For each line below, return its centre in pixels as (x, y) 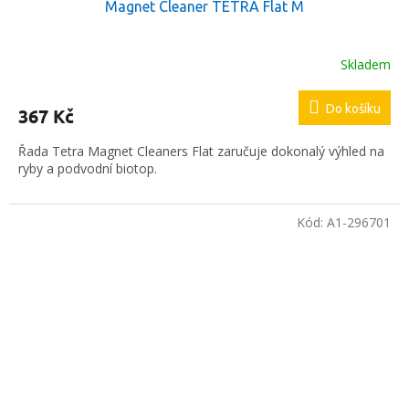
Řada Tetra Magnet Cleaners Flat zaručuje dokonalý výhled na (201, 152)
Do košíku (353, 109)
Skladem (366, 64)
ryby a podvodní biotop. (88, 169)
